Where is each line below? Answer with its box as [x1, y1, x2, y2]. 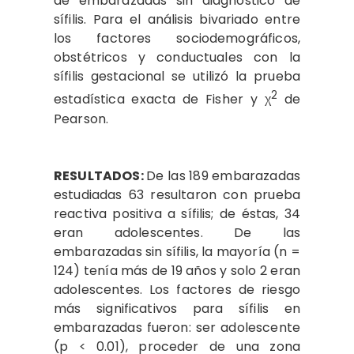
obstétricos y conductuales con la [54, 48, 300, 67]
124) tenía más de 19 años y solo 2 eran [54, 261, 300, 280]
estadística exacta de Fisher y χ [54, 90, 271, 109]
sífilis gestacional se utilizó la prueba [54, 67, 300, 86]
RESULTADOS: [54, 166, 147, 185]
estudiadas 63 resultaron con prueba [54, 185, 300, 204]
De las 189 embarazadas [146, 166, 300, 185]
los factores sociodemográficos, [54, 29, 300, 48]
